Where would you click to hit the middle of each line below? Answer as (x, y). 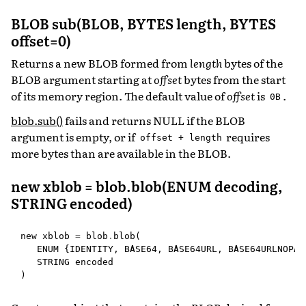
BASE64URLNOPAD (266, 249)
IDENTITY (92, 249)
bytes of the (252, 62)
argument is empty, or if (74, 136)
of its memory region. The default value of (119, 95)
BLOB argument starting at (82, 79)
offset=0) (41, 40)
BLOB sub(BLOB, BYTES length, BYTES (143, 23)
